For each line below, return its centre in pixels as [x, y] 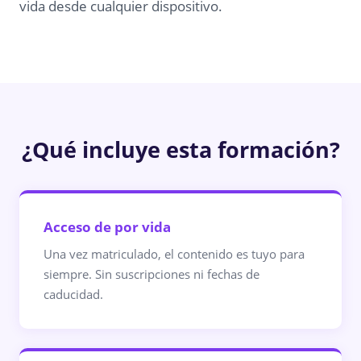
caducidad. [73, 294]
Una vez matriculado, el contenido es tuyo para [174, 254]
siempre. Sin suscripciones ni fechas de [151, 274]
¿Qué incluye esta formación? [180, 149]
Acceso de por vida [107, 227]
